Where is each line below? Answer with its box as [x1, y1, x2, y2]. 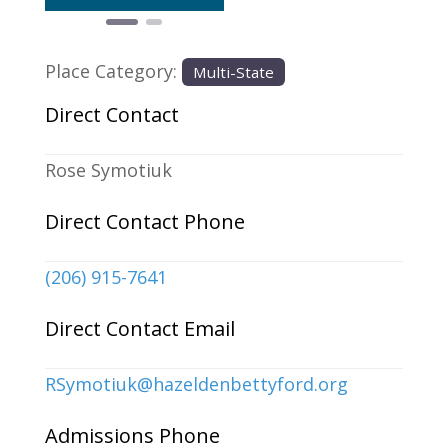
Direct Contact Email [44, 315, 235, 343]
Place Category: [44, 58, 182, 83]
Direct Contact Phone [44, 208, 245, 236]
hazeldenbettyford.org [152, 372, 348, 397]
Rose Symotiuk [44, 158, 172, 183]
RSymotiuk [44, 372, 137, 397]
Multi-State [193, 61, 275, 82]
